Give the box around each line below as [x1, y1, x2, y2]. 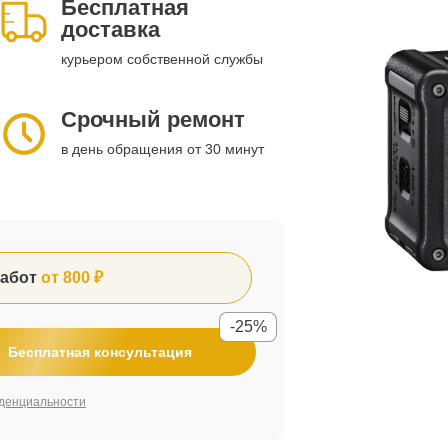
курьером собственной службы [61, 51, 263, 67]
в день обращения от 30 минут [61, 141, 264, 157]
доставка [61, 17, 160, 42]
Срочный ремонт [61, 107, 245, 132]
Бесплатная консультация [8, 344, 192, 360]
